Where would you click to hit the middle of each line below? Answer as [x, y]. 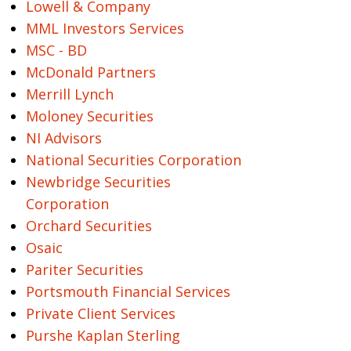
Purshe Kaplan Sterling [103, 335]
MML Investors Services [105, 28]
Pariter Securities [84, 270]
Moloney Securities [89, 116]
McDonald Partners [90, 72]
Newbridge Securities [98, 182]
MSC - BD [56, 50]
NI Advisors [63, 138]
